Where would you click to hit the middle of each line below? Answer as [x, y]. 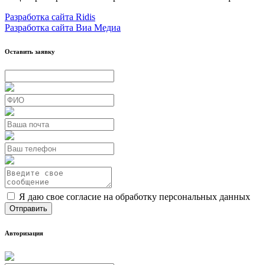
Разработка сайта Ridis [50, 17]
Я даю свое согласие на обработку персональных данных [135, 196]
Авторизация [24, 233]
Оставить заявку [30, 51]
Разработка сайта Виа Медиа [63, 27]
